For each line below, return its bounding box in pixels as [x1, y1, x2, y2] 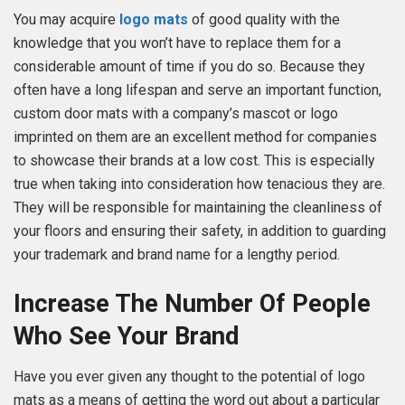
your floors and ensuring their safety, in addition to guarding [14, 222, 386, 240]
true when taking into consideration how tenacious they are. [14, 175, 385, 193]
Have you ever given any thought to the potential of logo [14, 367, 365, 385]
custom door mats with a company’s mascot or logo [14, 105, 338, 123]
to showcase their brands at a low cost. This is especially [14, 152, 375, 170]
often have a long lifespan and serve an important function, [14, 81, 381, 99]
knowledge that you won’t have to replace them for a [14, 34, 341, 52]
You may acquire [14, 11, 119, 29]
